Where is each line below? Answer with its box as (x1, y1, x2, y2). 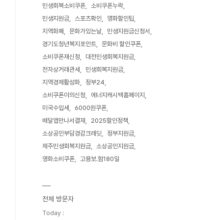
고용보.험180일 (80, 155, 119, 163)
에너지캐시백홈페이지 (91, 91, 145, 99)
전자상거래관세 (42, 66, 80, 73)
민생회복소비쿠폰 (42, 2, 85, 9)
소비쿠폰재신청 (42, 53, 80, 60)
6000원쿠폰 (75, 104, 107, 111)
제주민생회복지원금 (42, 142, 91, 150)
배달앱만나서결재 (42, 117, 85, 124)
